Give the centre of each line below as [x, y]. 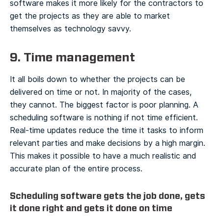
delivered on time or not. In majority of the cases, [101, 92]
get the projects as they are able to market [90, 16]
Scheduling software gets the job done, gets [108, 196]
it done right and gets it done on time [91, 208]
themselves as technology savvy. [70, 28]
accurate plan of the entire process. [76, 168]
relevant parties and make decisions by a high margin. [108, 143]
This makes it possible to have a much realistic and [103, 156]
